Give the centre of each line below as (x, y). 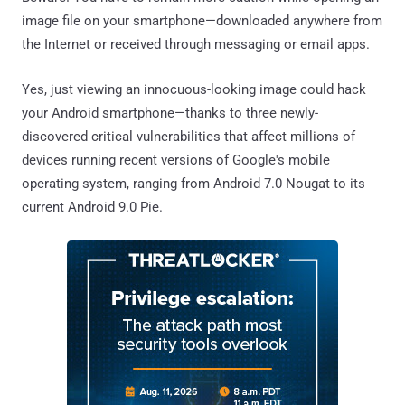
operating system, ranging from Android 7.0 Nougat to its (193, 183)
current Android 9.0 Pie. (92, 207)
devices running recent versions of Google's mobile (176, 160)
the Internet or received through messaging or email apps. (196, 44)
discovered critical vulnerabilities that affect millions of (188, 136)
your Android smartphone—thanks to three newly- (170, 113)
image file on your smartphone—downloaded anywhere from (202, 20)
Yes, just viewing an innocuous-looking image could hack (194, 89)
